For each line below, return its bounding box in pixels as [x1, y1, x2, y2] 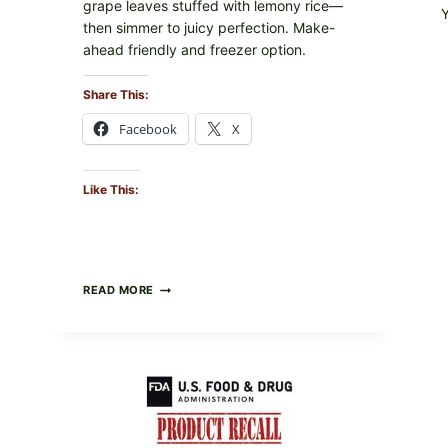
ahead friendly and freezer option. [83, 41, 306, 59]
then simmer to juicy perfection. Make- [83, 19, 335, 37]
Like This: [83, 182, 139, 198]
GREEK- [154, 279, 201, 294]
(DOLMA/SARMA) [154, 364, 257, 379]
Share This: [83, 87, 149, 103]
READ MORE [83, 283, 155, 298]
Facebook [119, 120, 177, 139]
